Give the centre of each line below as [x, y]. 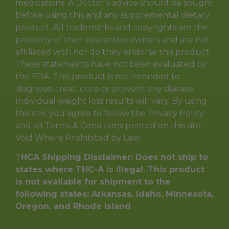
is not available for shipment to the [93, 182]
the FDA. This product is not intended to [98, 76]
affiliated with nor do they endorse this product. [113, 52]
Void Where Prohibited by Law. [78, 138]
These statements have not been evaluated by [111, 64]
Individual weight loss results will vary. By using [111, 101]
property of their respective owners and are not [112, 39]
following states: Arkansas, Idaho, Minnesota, [114, 194]
